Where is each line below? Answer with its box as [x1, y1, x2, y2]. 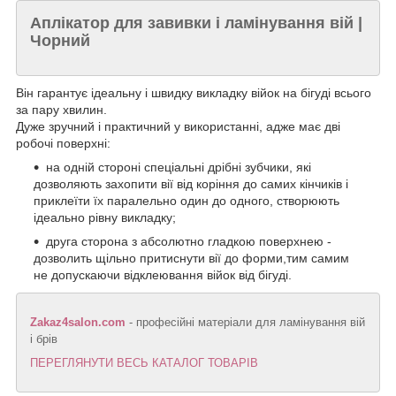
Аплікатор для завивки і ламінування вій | [30, 13, 362, 32]
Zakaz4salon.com [30, 316, 126, 330]
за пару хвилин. [16, 103, 107, 118]
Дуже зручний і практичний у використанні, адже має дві [16, 119, 340, 134]
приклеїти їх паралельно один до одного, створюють [34, 194, 339, 209]
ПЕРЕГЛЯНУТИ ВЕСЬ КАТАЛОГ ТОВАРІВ [30, 356, 258, 370]
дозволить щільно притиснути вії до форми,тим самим [34, 251, 349, 266]
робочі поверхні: [16, 136, 110, 151]
